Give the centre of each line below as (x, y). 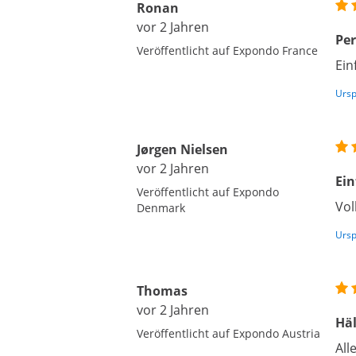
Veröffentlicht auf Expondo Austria (228, 334)
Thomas (162, 291)
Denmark (161, 208)
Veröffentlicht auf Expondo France (227, 51)
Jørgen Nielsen (182, 150)
